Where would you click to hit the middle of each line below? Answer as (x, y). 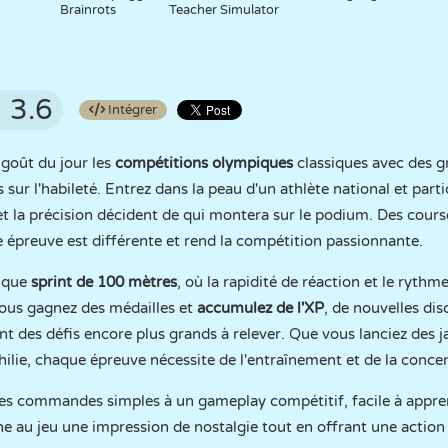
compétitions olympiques (204, 163)
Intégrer (131, 110)
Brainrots (88, 10)
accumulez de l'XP (258, 308)
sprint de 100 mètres (104, 282)
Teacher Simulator (223, 10)
